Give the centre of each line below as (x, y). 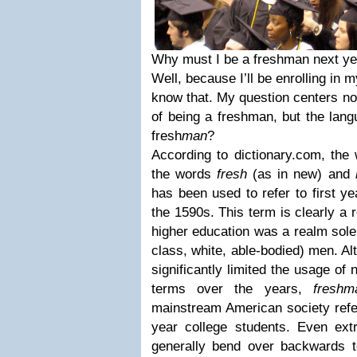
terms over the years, (232, 289)
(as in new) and (301, 174)
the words (184, 174)
